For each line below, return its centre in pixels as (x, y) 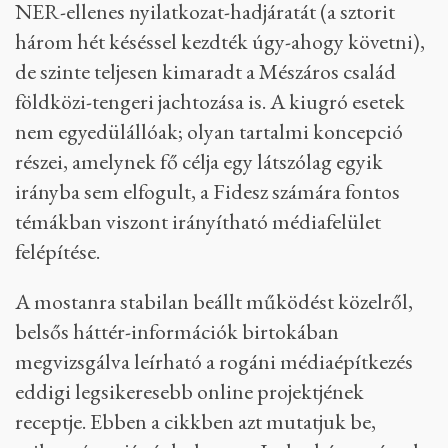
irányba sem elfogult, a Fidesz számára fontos (207, 191)
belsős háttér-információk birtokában (177, 331)
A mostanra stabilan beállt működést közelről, (214, 301)
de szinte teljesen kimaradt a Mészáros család (205, 71)
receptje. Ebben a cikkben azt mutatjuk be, (195, 421)
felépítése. (57, 251)
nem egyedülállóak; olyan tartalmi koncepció (209, 131)
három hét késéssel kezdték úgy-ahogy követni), (220, 41)
